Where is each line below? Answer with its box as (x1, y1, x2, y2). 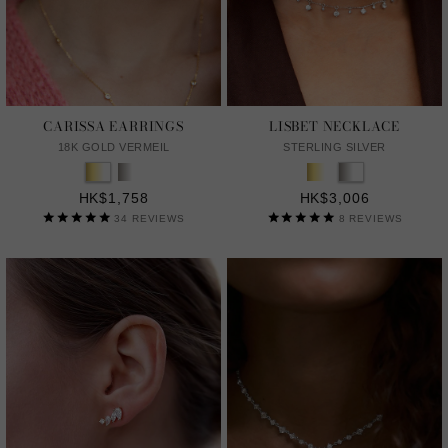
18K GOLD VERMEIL (57, 140, 170, 153)
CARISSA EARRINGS (43, 115, 184, 136)
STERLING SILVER (283, 140, 386, 153)
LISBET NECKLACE (269, 115, 400, 136)
